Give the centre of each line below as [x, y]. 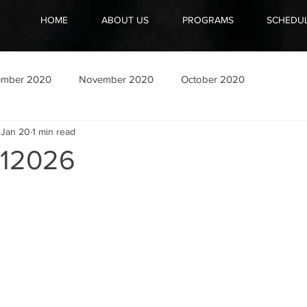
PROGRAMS [208, 20]
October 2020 [213, 79]
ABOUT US [125, 20]
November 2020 [116, 79]
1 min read [54, 131]
